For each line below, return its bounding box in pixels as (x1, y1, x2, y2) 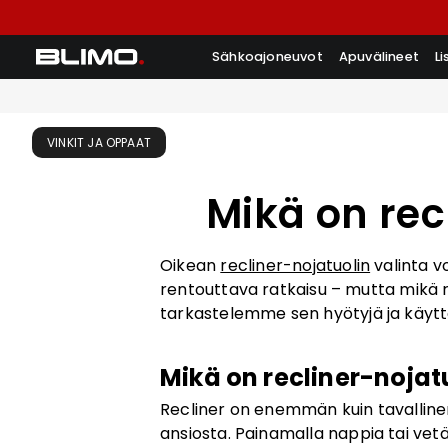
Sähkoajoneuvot (212, 48, 323, 65)
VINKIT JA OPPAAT (47, 134, 151, 151)
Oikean (160, 253, 221, 277)
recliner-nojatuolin (220, 253, 371, 277)
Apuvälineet (338, 48, 420, 65)
